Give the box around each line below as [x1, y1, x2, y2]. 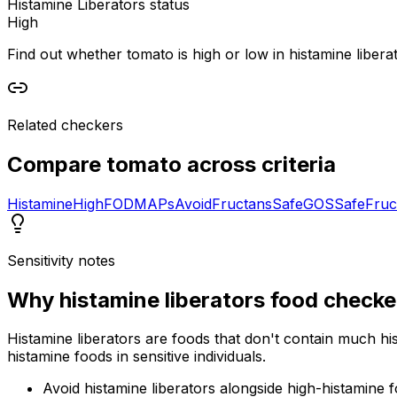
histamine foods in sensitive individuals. [7, 347, 266, 366]
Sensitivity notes [7, 251, 115, 269]
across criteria [182, 151, 336, 177]
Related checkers [7, 115, 123, 134]
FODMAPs [104, 194, 175, 213]
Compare [7, 151, 106, 177]
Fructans [212, 194, 272, 213]
